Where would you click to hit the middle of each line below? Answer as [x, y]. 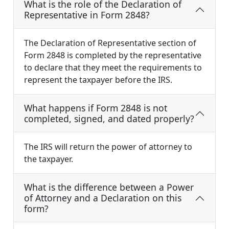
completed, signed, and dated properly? [109, 119]
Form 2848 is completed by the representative [113, 55]
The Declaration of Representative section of [110, 43]
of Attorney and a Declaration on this [103, 198]
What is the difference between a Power [109, 187]
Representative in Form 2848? [87, 15]
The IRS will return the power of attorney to [108, 147]
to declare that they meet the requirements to [113, 68]
